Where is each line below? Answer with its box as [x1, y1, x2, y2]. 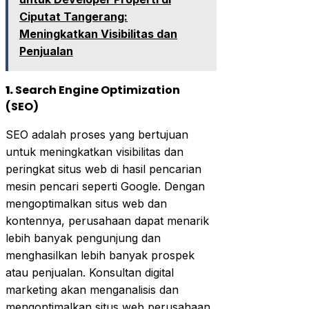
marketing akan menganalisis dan [6, 282, 179, 297]
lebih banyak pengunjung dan [6, 230, 161, 245]
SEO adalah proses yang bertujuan [6, 127, 188, 141]
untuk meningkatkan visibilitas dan [6, 144, 183, 159]
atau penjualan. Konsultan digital [6, 265, 174, 279]
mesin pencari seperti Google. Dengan [6, 179, 205, 193]
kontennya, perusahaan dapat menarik [6, 213, 209, 228]
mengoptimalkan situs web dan [6, 196, 167, 210]
